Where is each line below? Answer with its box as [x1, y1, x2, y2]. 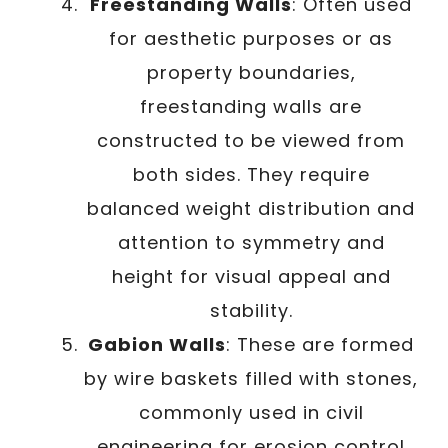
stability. [209, 297, 293, 323]
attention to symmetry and [117, 229, 385, 255]
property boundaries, [146, 59, 356, 85]
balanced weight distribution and [87, 195, 415, 221]
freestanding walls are [140, 93, 362, 119]
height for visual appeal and [111, 263, 391, 289]
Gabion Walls [88, 331, 226, 357]
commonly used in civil [138, 399, 364, 425]
